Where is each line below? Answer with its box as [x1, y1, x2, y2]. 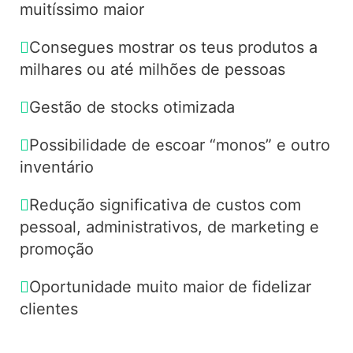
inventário [19, 157, 94, 176]
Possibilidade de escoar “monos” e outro [28, 135, 330, 154]
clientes [19, 299, 78, 318]
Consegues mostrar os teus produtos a [28, 37, 318, 57]
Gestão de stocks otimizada [28, 97, 235, 117]
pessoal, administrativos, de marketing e [19, 217, 319, 236]
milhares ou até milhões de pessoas [19, 59, 285, 79]
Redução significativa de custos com [28, 195, 301, 214]
